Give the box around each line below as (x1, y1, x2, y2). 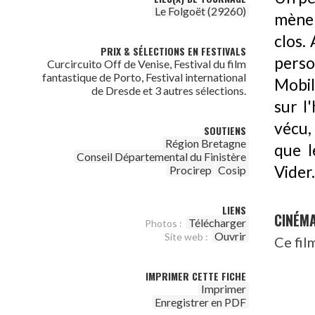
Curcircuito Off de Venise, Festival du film (47, 57, 246, 70)
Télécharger (188, 216, 246, 229)
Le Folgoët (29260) (155, 4, 246, 18)
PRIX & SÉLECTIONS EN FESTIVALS (101, 44, 246, 58)
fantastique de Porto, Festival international (42, 70, 246, 84)
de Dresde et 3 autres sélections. (91, 84, 246, 97)
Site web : (165, 231, 208, 243)
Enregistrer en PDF (155, 295, 246, 309)
